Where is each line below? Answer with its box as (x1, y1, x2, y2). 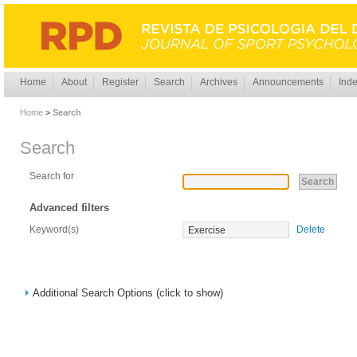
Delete (296, 224, 326, 236)
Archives (200, 76, 237, 88)
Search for (29, 171, 75, 182)
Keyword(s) (29, 224, 80, 236)
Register (102, 76, 139, 88)
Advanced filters (29, 202, 110, 214)
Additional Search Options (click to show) (33, 287, 223, 300)
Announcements (253, 76, 324, 88)
